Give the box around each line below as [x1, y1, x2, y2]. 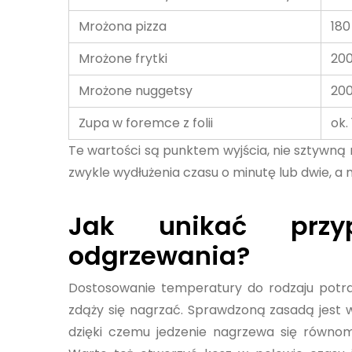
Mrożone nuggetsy [79, 82, 192, 100]
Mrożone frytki [79, 49, 167, 68]
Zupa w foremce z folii [79, 114, 213, 132]
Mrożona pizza [79, 17, 167, 35]
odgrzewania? [68, 238, 250, 273]
